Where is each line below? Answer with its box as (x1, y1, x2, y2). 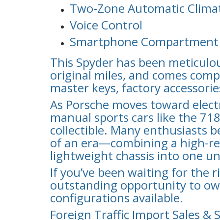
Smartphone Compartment (70, 33, 219, 50)
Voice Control (70, 16, 142, 33)
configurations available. (50, 189, 183, 206)
